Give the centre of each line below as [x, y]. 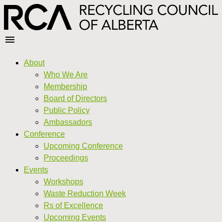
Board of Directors [75, 98]
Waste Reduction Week [85, 193]
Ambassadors [68, 122]
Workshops [63, 181]
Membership [65, 86]
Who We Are [66, 74]
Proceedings [66, 158]
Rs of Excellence [73, 205]
